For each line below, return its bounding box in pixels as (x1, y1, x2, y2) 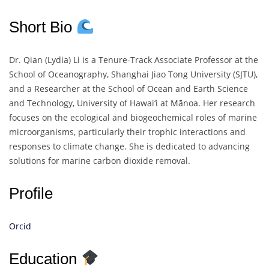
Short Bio (9, 17, 76, 36)
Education (9, 249, 81, 268)
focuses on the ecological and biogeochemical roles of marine (9, 111, 257, 123)
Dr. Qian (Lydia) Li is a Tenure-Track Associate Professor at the (9, 53, 258, 65)
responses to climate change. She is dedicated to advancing (9, 140, 250, 152)
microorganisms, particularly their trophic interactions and (9, 125, 246, 138)
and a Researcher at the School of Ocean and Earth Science (9, 82, 248, 94)
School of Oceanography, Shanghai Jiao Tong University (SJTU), (9, 68, 258, 80)
